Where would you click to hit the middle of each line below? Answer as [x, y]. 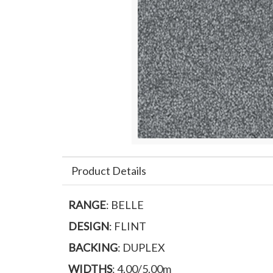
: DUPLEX [141, 247]
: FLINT [128, 226]
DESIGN [89, 226]
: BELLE [125, 205]
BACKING [93, 247]
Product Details [109, 171]
